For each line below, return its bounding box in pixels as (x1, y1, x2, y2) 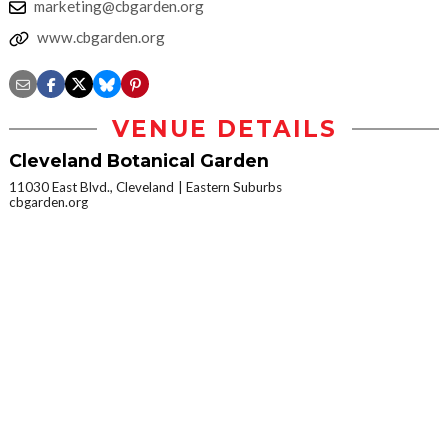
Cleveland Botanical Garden (9, 150, 269, 171)
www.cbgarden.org (37, 28, 165, 46)
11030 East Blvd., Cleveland (9, 179, 174, 195)
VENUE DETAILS (111, 115, 337, 143)
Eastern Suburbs (186, 179, 282, 195)
